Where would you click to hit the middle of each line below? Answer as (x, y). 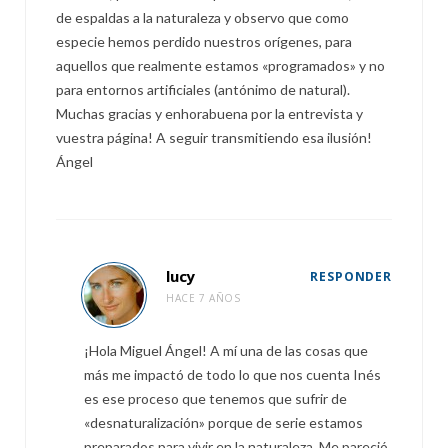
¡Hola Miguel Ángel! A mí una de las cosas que (226, 351)
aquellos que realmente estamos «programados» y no (220, 66)
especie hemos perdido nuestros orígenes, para (204, 42)
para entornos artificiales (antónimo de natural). (203, 90)
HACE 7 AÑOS (203, 298)
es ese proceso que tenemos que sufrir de (215, 399)
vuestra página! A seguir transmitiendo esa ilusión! (214, 138)
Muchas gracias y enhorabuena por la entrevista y (209, 114)
